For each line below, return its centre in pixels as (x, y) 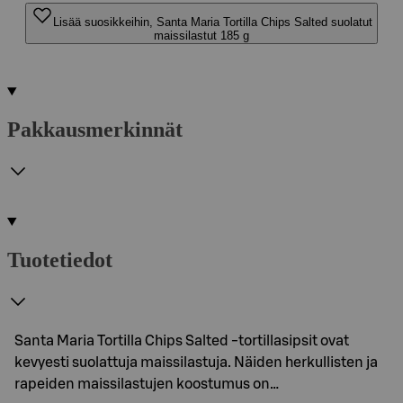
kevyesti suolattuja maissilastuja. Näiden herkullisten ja (196, 362)
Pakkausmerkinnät (95, 129)
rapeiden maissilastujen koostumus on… (147, 384)
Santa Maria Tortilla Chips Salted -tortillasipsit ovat (182, 340)
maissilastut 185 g (201, 36)
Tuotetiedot (60, 260)
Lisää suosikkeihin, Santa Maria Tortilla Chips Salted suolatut (212, 22)
